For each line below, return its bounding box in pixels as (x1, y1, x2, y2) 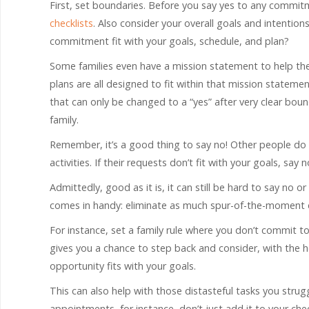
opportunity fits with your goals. (50, 259, 196, 272)
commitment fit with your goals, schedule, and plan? (50, 34, 289, 48)
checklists (50, 17, 93, 30)
